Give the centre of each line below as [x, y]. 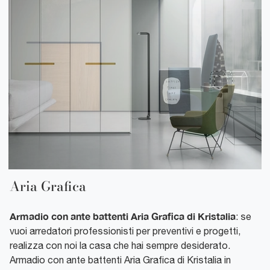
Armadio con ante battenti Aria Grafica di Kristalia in [120, 260]
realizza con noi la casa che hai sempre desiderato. [120, 246]
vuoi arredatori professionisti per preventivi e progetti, [125, 231]
